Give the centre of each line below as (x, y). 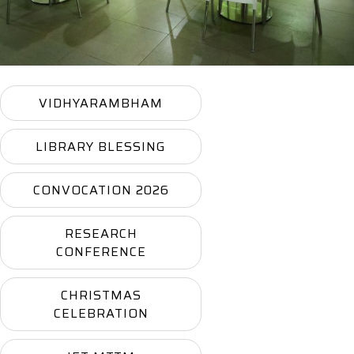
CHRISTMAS (101, 295)
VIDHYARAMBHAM (101, 103)
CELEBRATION (101, 313)
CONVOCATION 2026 (101, 190)
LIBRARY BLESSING (101, 146)
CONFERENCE (101, 251)
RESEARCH (101, 233)
